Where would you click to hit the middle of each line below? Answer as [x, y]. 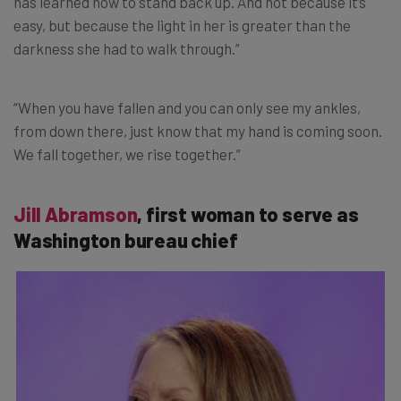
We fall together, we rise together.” [127, 154]
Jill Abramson [76, 214]
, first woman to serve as [248, 214]
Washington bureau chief [126, 240]
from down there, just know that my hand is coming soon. [198, 131]
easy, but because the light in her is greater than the [182, 26]
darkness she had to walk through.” [127, 49]
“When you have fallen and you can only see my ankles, [187, 108]
